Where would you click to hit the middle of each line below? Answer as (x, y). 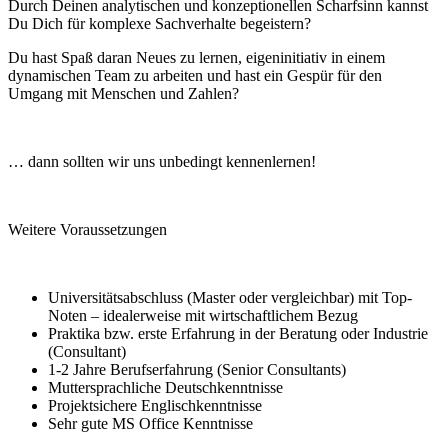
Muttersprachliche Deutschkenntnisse (165, 387)
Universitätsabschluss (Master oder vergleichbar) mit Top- (230, 297)
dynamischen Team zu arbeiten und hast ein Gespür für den (195, 75)
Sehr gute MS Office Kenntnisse (150, 423)
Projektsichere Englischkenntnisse (155, 405)
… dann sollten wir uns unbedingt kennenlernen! (162, 161)
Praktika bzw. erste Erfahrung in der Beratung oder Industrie (238, 333)
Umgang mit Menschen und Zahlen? (123, 93)
